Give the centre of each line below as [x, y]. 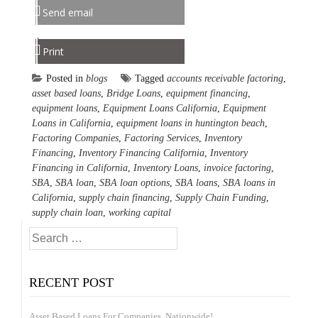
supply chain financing [124, 198]
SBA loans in [249, 183]
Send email [68, 12]
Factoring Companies [75, 138]
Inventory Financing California [142, 153]
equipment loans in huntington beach [191, 123]
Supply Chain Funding [221, 198]
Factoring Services [161, 138]
